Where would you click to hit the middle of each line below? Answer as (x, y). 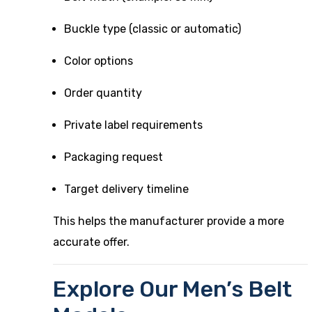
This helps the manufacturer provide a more (169, 221)
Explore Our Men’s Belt (172, 289)
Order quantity (103, 93)
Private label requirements (133, 125)
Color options (99, 61)
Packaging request (114, 157)
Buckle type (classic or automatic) (153, 29)
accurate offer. (91, 242)
